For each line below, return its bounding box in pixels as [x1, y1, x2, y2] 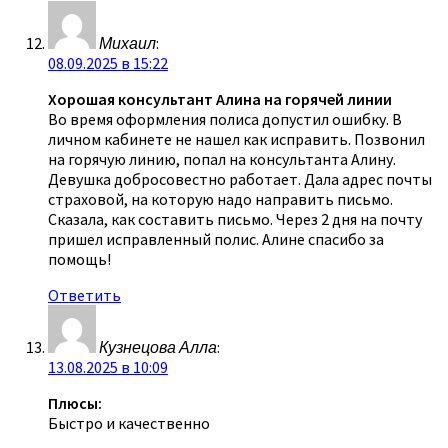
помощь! [48, 248, 111, 269]
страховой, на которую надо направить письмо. [48, 188, 393, 209]
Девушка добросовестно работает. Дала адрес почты [48, 168, 432, 189]
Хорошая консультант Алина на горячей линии [48, 88, 392, 109]
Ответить [48, 284, 121, 305]
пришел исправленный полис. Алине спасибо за [48, 228, 384, 249]
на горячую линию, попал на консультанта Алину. [48, 148, 396, 169]
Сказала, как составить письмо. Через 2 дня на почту [48, 208, 422, 229]
